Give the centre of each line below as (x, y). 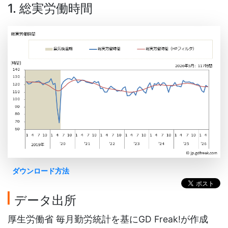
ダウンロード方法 (40, 171)
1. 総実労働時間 (50, 8)
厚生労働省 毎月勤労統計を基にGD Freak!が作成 (108, 219)
